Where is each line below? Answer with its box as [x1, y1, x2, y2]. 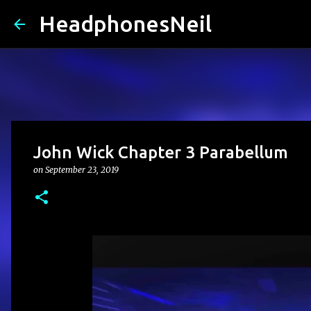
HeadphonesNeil [39, 11, 212, 36]
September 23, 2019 [45, 165, 119, 175]
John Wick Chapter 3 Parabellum [33, 143, 288, 162]
